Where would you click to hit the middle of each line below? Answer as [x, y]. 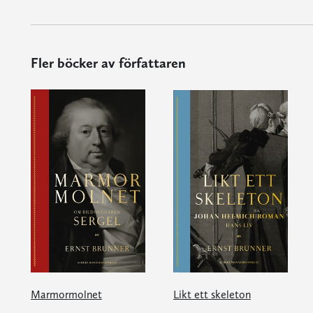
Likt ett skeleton [212, 294]
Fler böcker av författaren [108, 63]
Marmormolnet [66, 294]
